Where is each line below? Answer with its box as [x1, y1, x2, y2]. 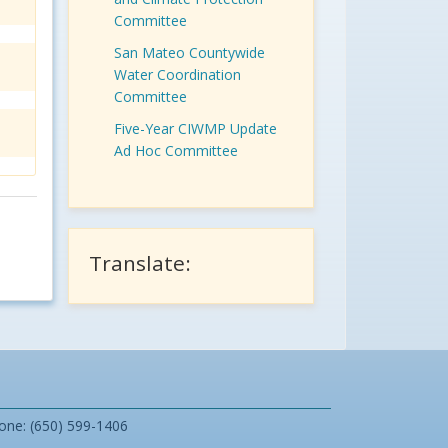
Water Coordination [113, 65, 241, 85]
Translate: [88, 248, 191, 277]
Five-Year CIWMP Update [113, 119, 277, 139]
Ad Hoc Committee [113, 141, 238, 161]
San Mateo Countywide [113, 43, 265, 63]
